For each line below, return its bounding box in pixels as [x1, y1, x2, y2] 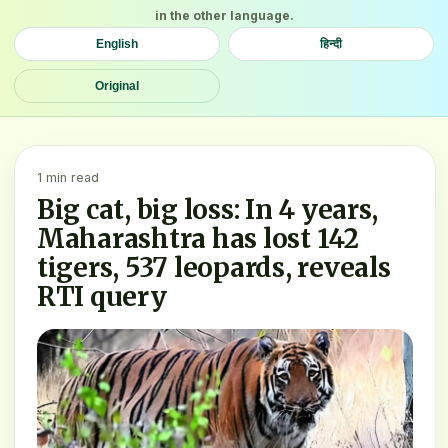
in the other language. [154, 7, 294, 23]
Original [95, 78, 139, 93]
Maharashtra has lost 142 [37, 221, 359, 255]
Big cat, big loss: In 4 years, [37, 192, 379, 226]
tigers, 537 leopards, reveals [37, 250, 391, 284]
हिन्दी [320, 36, 342, 51]
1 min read [37, 169, 99, 185]
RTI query [37, 279, 167, 313]
